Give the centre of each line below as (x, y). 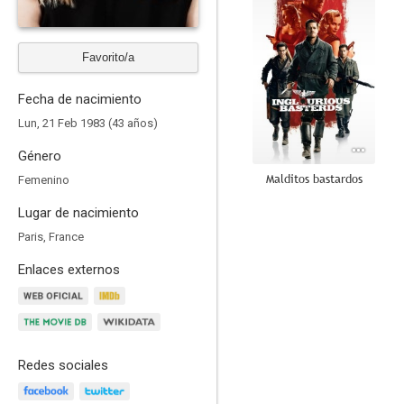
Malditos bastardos (314, 179)
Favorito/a (108, 57)
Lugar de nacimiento (78, 213)
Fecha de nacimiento (80, 99)
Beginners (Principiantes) (314, 391)
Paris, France (51, 237)
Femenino (44, 180)
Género (40, 156)
